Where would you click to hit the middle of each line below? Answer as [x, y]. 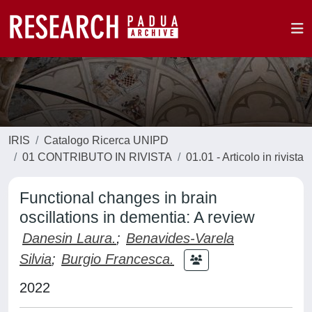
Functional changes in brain [118, 198]
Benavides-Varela [180, 238]
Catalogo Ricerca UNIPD [106, 140]
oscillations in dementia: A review [137, 217]
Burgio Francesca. [118, 259]
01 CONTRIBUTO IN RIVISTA [97, 157]
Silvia [36, 259]
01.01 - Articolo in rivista [245, 157]
